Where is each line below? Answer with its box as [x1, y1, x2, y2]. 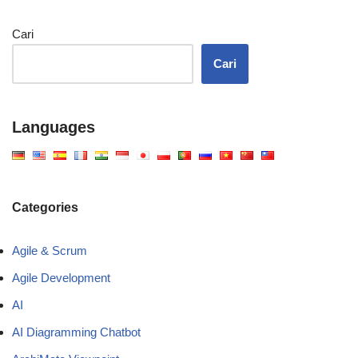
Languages [12, 117, 95, 136]
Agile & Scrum [12, 243, 87, 257]
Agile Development [12, 270, 110, 284]
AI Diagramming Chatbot [12, 324, 141, 339]
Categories [12, 200, 78, 214]
